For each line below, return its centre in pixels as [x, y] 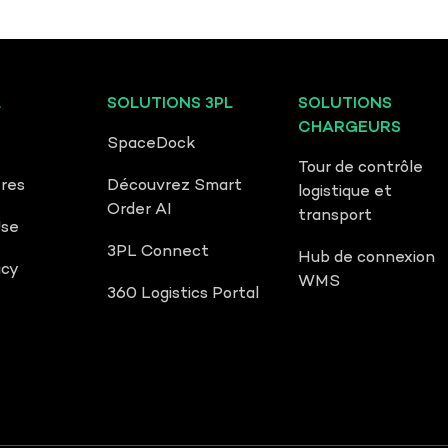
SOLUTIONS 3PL [170, 104]
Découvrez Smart [175, 186]
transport [335, 216]
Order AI [140, 210]
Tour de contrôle [361, 168]
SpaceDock [152, 144]
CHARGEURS [350, 128]
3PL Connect [158, 252]
